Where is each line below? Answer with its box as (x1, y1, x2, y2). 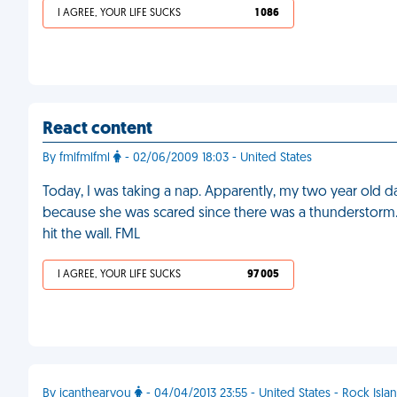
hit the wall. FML (43, 228, 140, 242)
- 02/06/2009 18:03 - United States (121, 152, 312, 165)
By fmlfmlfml (43, 152, 113, 165)
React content (43, 121, 152, 138)
